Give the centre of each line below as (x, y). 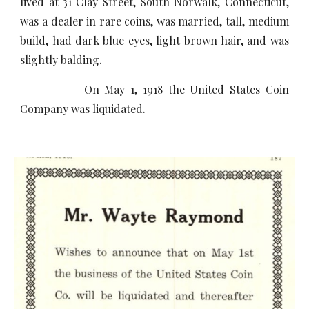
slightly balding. (61, 60)
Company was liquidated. (83, 109)
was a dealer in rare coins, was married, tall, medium (154, 21)
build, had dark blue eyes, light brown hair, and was (154, 40)
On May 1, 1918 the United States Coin (154, 89)
